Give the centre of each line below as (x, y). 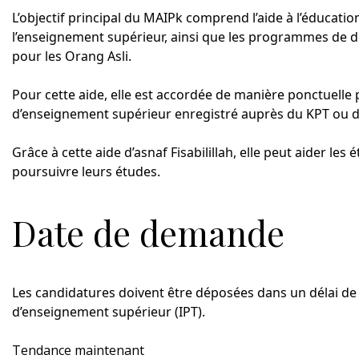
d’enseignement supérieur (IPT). (109, 312)
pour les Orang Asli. (72, 56)
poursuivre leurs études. (86, 171)
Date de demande (148, 232)
